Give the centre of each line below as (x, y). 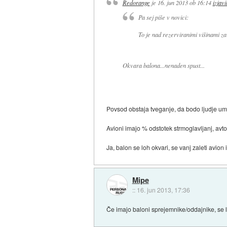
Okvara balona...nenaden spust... (163, 66)
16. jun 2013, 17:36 (163, 190)
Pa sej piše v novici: (163, 17)
